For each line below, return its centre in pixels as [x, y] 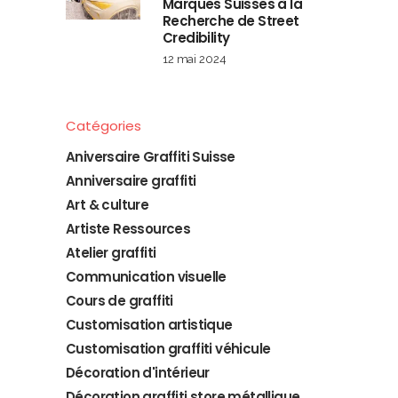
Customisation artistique [149, 325]
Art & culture [107, 205]
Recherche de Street [231, 21]
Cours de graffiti [119, 301]
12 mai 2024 [195, 60]
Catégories [103, 126]
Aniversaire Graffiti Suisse [151, 157]
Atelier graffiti [111, 253]
